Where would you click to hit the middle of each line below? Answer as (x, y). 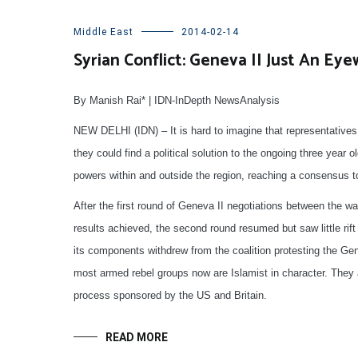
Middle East (103, 32)
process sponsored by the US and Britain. (170, 295)
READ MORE (137, 337)
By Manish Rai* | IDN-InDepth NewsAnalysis (177, 100)
